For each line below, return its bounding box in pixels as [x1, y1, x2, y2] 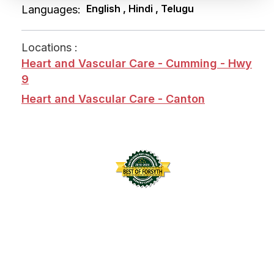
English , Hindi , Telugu [86, 2, 194, 15]
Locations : [21, 41, 78, 54]
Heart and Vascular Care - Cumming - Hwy [21, 57, 252, 70]
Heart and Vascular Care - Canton [21, 92, 205, 105]
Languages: [21, 3, 81, 16]
